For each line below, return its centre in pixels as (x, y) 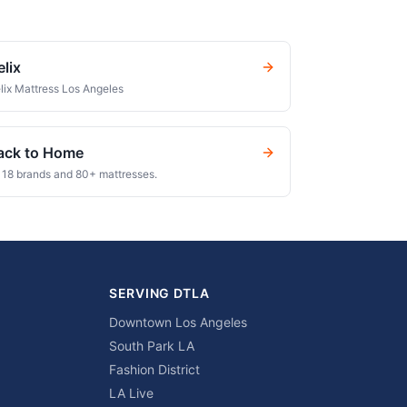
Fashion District (154, 369)
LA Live (131, 393)
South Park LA (152, 346)
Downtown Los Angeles (178, 322)
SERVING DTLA (159, 293)
